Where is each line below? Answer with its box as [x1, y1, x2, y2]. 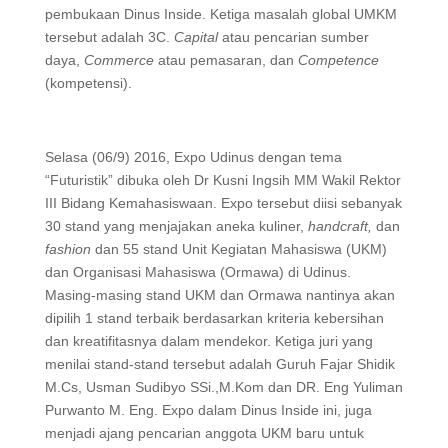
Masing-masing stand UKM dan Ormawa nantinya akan [44, 287, 395, 303]
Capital [173, 29, 218, 45]
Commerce [83, 52, 154, 68]
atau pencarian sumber [217, 29, 369, 45]
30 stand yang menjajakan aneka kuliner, [44, 218, 308, 234]
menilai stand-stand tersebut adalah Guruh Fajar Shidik [44, 356, 395, 372]
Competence [297, 52, 379, 68]
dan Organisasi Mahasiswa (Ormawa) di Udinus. [44, 264, 351, 280]
